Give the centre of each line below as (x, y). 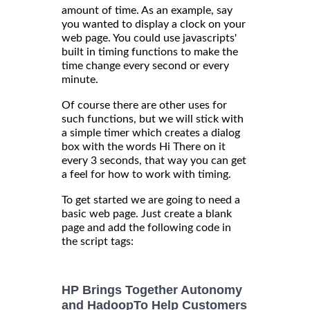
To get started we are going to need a (151, 200)
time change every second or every (145, 66)
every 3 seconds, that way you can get (154, 161)
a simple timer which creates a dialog (151, 133)
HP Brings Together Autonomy (152, 290)
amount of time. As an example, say (147, 11)
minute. (80, 80)
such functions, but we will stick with (153, 119)
